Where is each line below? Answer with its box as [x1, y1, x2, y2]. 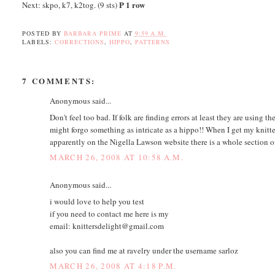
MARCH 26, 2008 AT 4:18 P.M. [50, 260, 177, 272]
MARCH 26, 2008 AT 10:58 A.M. [50, 152, 184, 163]
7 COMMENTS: [22, 75, 96, 87]
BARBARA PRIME [63, 29, 122, 38]
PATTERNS [134, 37, 171, 47]
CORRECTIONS [54, 37, 104, 47]
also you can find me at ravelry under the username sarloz [50, 244, 239, 256]
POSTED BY [22, 29, 64, 38]
